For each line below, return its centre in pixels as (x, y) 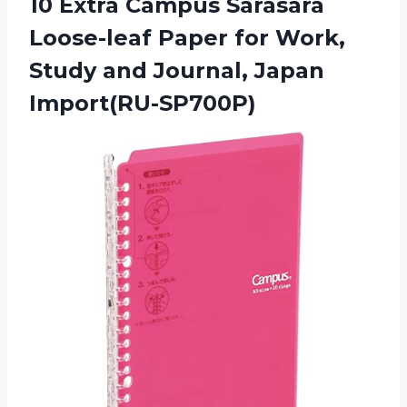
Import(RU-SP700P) (143, 104)
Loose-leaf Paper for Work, (187, 38)
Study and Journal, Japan (177, 71)
